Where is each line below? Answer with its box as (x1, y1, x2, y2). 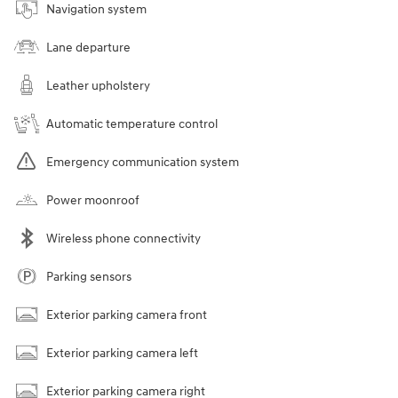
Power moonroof (46, 193, 139, 208)
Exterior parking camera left (46, 346, 198, 361)
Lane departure (46, 40, 131, 55)
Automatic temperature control (46, 116, 218, 131)
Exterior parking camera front (46, 307, 207, 322)
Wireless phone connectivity (46, 231, 201, 246)
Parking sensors (46, 269, 131, 284)
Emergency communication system (46, 155, 239, 170)
